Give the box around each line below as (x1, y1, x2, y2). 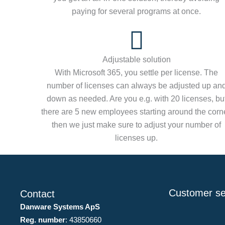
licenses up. (115, 133, 158, 142)
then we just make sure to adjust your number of (52, 120, 221, 129)
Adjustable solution (102, 55, 171, 64)
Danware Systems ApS (20, 202, 100, 211)
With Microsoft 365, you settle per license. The (55, 68, 218, 77)
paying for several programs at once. (72, 7, 201, 16)
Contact (20, 188, 55, 200)
